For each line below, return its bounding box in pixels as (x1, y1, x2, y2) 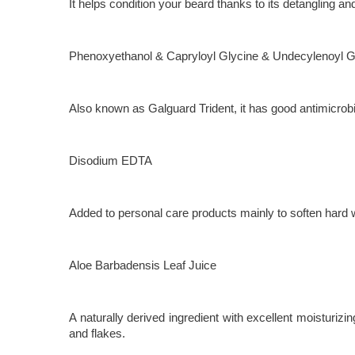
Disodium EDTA (69, 153, 152, 167)
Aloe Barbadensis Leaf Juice (69, 258, 216, 272)
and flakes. (69, 326, 125, 340)
